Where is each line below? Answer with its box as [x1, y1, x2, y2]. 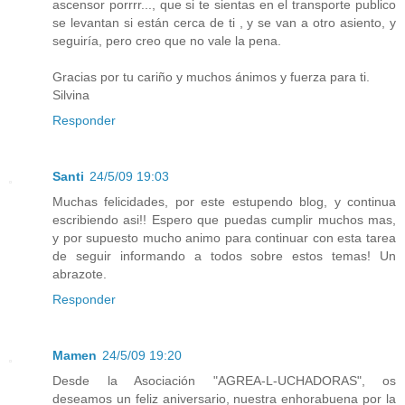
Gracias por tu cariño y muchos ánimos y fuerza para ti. [52, 69, 370, 84]
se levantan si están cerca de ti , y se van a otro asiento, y [52, 14, 396, 30]
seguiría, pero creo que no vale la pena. [52, 33, 281, 48]
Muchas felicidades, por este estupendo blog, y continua [52, 193, 396, 209]
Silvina [52, 87, 89, 102]
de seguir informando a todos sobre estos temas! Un [52, 248, 396, 263]
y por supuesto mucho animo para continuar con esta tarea [52, 230, 396, 245]
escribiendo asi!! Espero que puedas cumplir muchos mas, [52, 212, 396, 227]
